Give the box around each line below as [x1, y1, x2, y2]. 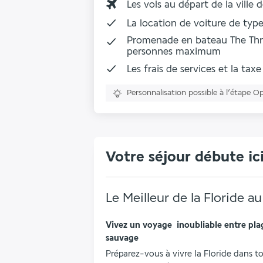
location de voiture [140, 17, 226, 29]
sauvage [106, 233, 139, 243]
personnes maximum [127, 46, 221, 57]
